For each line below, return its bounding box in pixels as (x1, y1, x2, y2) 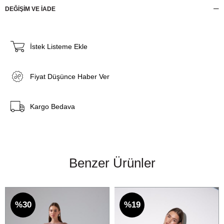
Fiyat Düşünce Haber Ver (30, 72, 109, 81)
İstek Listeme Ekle (30, 42, 87, 51)
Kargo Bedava (30, 102, 75, 111)
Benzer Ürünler (68, 155, 155, 171)
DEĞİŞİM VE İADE (5, 5, 55, 13)
